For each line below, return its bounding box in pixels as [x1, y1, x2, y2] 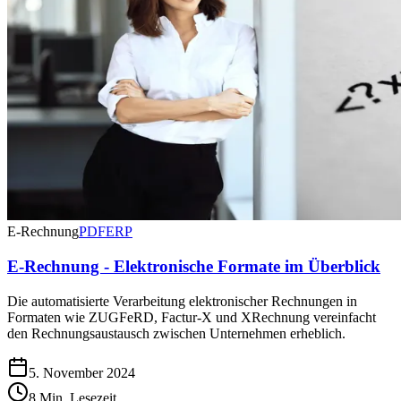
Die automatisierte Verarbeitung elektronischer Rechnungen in [7, 293, 357, 309]
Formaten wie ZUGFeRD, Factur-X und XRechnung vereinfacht [7, 309, 376, 325]
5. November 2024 [29, 364, 135, 380]
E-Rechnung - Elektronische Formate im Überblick [7, 257, 380, 277]
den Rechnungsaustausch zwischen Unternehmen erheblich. [7, 325, 346, 341]
